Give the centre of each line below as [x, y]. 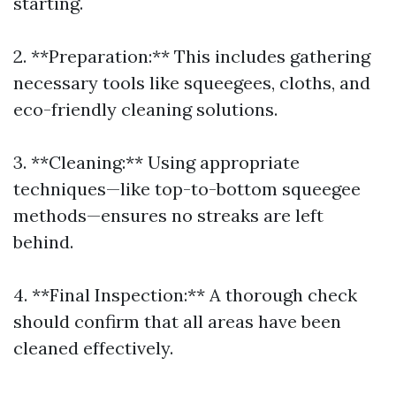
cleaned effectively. [93, 348]
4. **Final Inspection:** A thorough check [185, 295]
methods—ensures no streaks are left [168, 215]
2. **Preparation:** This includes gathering [192, 56]
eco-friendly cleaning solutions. [145, 109]
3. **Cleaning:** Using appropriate [156, 162]
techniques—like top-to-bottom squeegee [187, 189]
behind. [43, 242]
